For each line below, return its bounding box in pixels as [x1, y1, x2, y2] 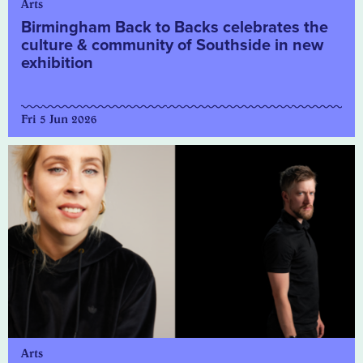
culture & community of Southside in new [21, 36, 323, 56]
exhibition [21, 53, 93, 74]
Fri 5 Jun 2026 [21, 112, 97, 127]
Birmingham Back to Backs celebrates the [21, 18, 328, 38]
